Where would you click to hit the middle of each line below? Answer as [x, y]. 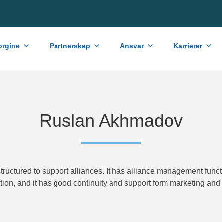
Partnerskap [70, 45]
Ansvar [132, 45]
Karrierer [188, 45]
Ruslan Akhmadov [111, 121]
